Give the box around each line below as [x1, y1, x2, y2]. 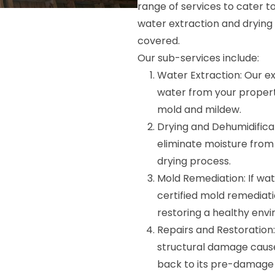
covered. [137, 34, 180, 48]
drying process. [157, 154, 231, 168]
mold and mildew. [157, 103, 241, 117]
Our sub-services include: [137, 51, 259, 65]
